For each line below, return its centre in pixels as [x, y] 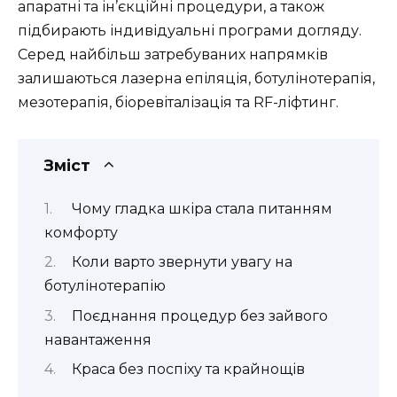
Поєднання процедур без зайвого [199, 315]
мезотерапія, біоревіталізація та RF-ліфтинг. [178, 103]
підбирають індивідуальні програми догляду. [190, 31]
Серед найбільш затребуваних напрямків [173, 55]
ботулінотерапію [105, 286]
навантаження [98, 339]
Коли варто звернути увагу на [182, 262]
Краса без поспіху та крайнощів [188, 370]
